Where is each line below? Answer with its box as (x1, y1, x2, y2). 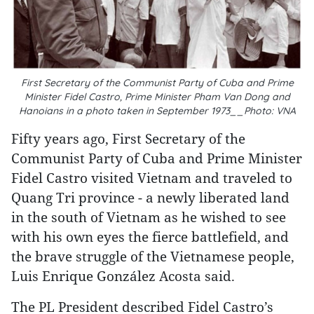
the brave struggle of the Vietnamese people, (11, 247, 294, 265)
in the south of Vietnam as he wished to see (11, 208, 286, 226)
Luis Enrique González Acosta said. (11, 267, 235, 285)
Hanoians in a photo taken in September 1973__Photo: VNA (18, 104, 296, 117)
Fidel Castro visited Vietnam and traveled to (11, 169, 292, 186)
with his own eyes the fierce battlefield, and (11, 228, 289, 245)
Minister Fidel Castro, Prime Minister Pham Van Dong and (24, 90, 290, 103)
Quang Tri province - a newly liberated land (11, 189, 289, 206)
